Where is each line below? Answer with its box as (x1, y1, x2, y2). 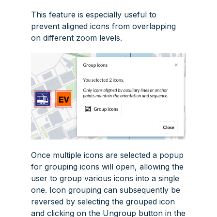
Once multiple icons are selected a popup (31, 150, 184, 160)
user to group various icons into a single (31, 173, 179, 184)
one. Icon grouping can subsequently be (31, 185, 180, 195)
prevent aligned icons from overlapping (31, 21, 176, 31)
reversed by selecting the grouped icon (31, 197, 175, 207)
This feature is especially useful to (31, 10, 156, 20)
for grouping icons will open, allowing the (31, 162, 184, 172)
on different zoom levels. (31, 33, 122, 43)
